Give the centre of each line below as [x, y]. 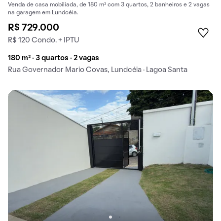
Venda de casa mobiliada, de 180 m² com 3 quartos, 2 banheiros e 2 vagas [109, 5]
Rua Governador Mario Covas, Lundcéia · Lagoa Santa [98, 70]
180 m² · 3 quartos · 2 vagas [54, 58]
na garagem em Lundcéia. [43, 13]
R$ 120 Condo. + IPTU [44, 40]
